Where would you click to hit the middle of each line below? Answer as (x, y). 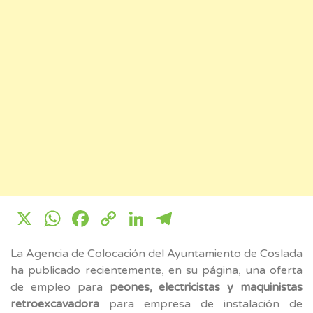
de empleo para (60, 287)
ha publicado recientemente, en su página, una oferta (156, 270)
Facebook (144, 218)
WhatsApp (121, 218)
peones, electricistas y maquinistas (206, 287)
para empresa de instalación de (201, 304)
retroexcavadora (55, 304)
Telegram (226, 218)
